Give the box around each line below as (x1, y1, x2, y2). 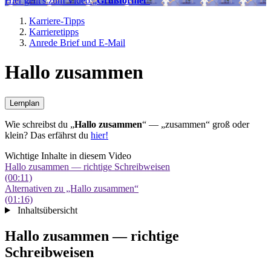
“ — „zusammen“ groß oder (142, 119, 249, 129)
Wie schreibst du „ (5, 119, 74, 129)
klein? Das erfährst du (5, 129, 91, 140)
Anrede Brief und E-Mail (29, 38, 125, 48)
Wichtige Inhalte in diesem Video (5, 150, 131, 161)
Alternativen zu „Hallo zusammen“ (5, 183, 139, 194)
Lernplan (10, 98, 39, 108)
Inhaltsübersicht (17, 204, 77, 215)
